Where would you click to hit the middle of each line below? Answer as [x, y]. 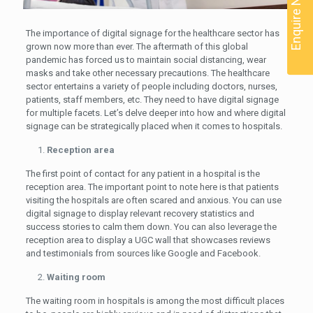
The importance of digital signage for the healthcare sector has [152, 33]
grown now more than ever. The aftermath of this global [137, 46]
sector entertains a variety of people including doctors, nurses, [151, 86]
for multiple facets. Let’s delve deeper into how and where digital [155, 112]
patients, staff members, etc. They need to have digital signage [152, 99]
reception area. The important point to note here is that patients [152, 187]
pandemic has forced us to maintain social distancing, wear [146, 59]
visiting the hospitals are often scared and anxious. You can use [153, 200]
